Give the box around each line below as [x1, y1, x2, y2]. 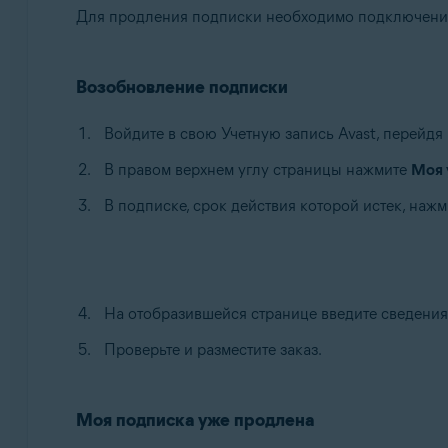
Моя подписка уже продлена [75, 409, 314, 431]
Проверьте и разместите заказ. [103, 340, 322, 359]
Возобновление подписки [75, 76, 288, 98]
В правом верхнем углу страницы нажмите [103, 160, 411, 179]
